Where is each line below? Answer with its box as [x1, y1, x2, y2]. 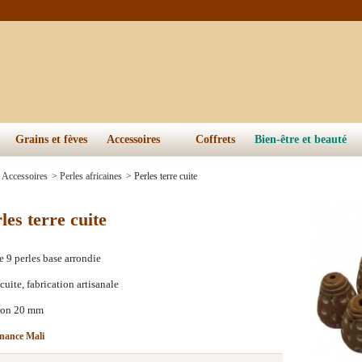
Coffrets [195, 133, 235, 145]
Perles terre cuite [134, 170, 197, 182]
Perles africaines [60, 170, 122, 182]
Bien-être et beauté [254, 133, 347, 145]
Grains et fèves [15, 133, 87, 145]
